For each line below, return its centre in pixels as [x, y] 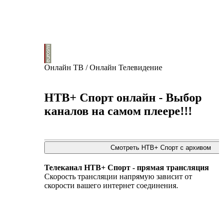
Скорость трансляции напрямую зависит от [118, 176]
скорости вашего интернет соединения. [111, 185]
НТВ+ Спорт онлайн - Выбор [123, 97]
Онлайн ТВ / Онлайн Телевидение [103, 67]
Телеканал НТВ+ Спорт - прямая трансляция [127, 167]
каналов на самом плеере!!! [118, 111]
